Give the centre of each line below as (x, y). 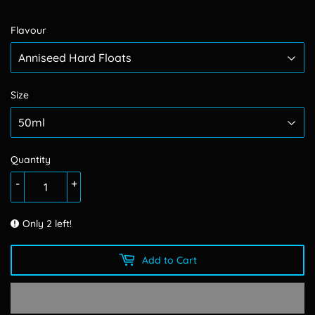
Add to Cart (169, 260)
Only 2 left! (47, 224)
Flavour (28, 31)
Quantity (31, 160)
